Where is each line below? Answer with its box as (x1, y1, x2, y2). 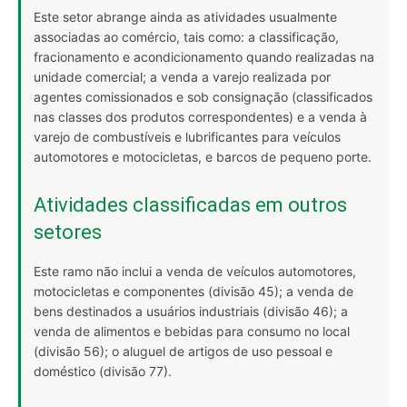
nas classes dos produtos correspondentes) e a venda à (34, 109, 367, 124)
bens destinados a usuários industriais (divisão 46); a (34, 303, 348, 319)
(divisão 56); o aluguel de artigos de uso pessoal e (34, 343, 333, 359)
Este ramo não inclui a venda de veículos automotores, (34, 263, 356, 279)
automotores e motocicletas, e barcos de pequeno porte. (34, 149, 372, 164)
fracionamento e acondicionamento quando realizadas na (34, 49, 374, 65)
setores (34, 221, 102, 243)
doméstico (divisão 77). (34, 363, 172, 379)
